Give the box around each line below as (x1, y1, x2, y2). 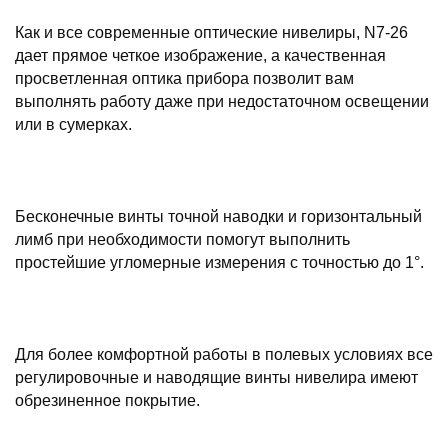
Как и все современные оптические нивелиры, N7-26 (15, 24, 408, 41)
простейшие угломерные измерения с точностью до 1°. (15, 254, 424, 271)
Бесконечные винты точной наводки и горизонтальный (15, 208, 422, 225)
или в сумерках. (15, 116, 132, 133)
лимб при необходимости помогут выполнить (15, 231, 350, 248)
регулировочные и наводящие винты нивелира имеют (15, 369, 418, 386)
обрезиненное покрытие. (15, 392, 200, 409)
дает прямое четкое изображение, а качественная (15, 47, 386, 64)
